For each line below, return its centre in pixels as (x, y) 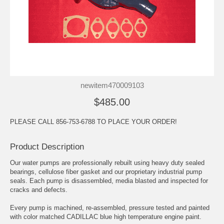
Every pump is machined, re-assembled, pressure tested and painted (110, 207)
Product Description (47, 146)
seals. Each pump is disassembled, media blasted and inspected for (109, 180)
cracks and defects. (39, 189)
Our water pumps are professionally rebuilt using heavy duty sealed (107, 162)
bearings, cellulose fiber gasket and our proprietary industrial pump (106, 171)
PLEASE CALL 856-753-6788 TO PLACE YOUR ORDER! (93, 121)
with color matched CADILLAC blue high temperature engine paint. (106, 216)
